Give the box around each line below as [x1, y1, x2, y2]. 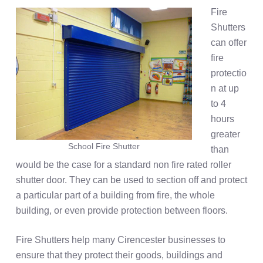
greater [210, 129, 240, 140]
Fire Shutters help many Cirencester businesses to [15, 235, 225, 245]
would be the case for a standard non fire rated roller [15, 160, 231, 170]
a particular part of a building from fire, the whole [15, 190, 215, 201]
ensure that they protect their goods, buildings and [15, 250, 222, 261]
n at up [210, 83, 239, 94]
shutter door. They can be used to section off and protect [15, 175, 247, 186]
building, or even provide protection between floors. [15, 205, 228, 216]
